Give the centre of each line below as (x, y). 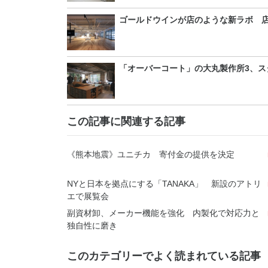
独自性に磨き (92, 226)
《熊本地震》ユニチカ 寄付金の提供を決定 (151, 155)
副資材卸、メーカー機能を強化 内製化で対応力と (163, 213)
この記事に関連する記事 (126, 122)
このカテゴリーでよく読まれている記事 (164, 256)
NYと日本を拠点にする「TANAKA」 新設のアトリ (164, 184)
